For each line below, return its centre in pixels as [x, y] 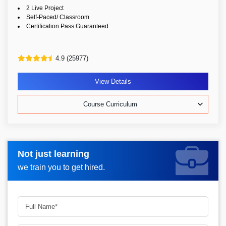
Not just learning [53, 154]
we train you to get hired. [61, 167]
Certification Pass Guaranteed [67, 26]
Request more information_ [70, 157]
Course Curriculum [110, 104]
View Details [113, 81]
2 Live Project [45, 8]
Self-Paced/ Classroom [58, 17]
